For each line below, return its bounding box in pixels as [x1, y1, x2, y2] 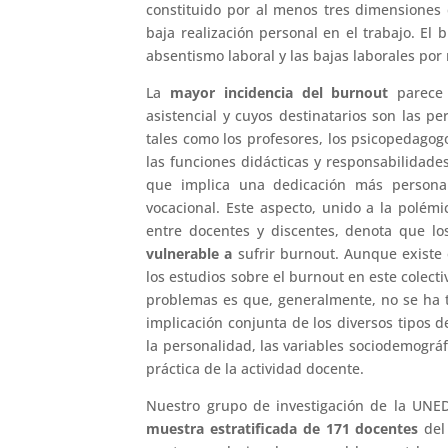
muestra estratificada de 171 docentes [146, 418, 419, 438]
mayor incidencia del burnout [170, 82, 389, 102]
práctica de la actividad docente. [146, 358, 365, 378]
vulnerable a [146, 243, 233, 263]
